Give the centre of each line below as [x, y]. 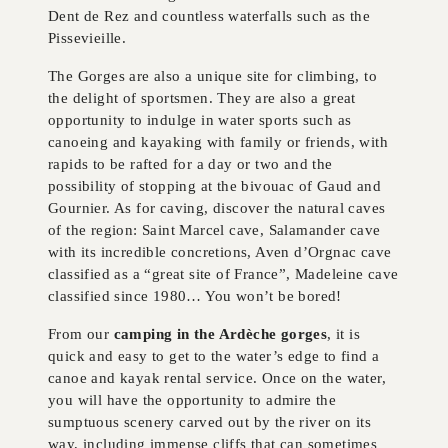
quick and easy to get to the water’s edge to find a [214, 356]
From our [81, 334]
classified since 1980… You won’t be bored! [195, 296]
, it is [344, 334]
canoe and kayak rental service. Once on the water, [217, 378]
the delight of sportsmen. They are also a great [202, 98]
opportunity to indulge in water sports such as [200, 120]
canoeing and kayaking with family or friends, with [218, 142]
